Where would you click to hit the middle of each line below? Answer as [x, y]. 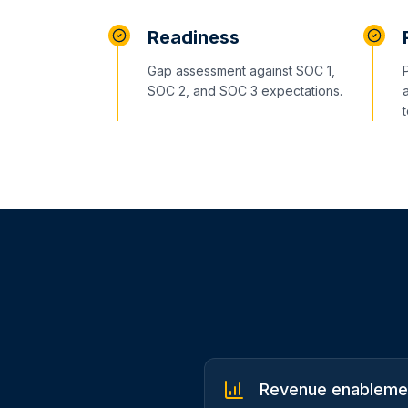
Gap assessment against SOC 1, [241, 71]
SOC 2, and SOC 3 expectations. [245, 91]
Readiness [194, 37]
